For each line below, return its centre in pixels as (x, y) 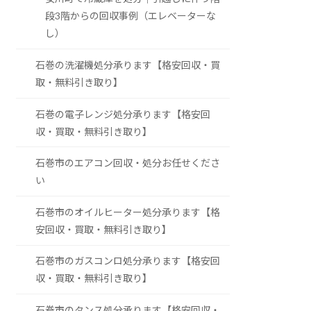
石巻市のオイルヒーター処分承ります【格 (128, 212)
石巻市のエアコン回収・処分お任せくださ (128, 163)
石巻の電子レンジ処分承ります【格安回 (123, 114)
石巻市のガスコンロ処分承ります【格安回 (128, 261)
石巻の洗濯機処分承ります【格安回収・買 (128, 65)
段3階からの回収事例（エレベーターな (131, 16)
